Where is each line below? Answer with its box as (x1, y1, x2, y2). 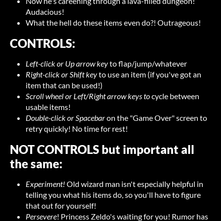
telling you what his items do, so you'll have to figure (26, 190, 201, 200)
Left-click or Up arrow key (26, 59, 108, 69)
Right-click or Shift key (26, 70, 97, 79)
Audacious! (26, 7, 64, 17)
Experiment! (26, 179, 67, 189)
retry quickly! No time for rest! (26, 124, 128, 134)
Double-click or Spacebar (26, 113, 107, 123)
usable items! (26, 102, 71, 112)
